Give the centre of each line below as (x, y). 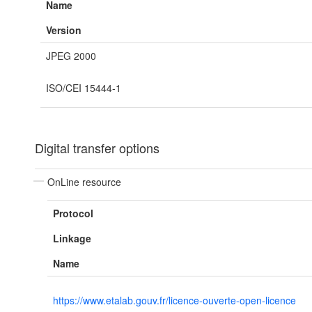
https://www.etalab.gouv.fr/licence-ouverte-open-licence (174, 300)
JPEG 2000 (71, 56)
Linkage (72, 238)
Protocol (73, 213)
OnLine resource (84, 182)
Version (64, 30)
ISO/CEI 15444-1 (84, 88)
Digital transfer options (97, 148)
